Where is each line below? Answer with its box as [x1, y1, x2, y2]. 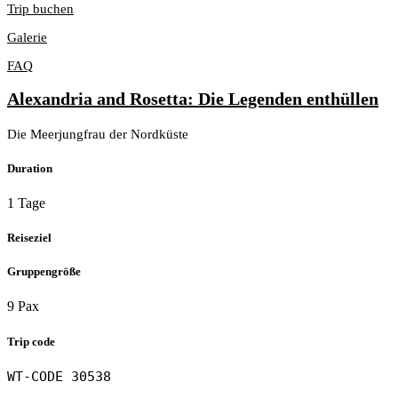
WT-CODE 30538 [7, 368, 111, 385]
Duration [7, 161, 52, 175]
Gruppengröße [7, 265, 81, 279]
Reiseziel [7, 231, 52, 245]
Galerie [7, 30, 47, 45]
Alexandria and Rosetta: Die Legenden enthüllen [7, 89, 378, 109]
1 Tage [7, 195, 45, 211]
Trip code [7, 334, 55, 348]
